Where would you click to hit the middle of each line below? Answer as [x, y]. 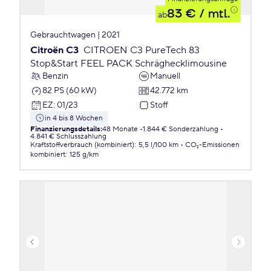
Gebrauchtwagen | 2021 [75, 35]
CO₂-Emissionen [212, 145]
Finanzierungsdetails [65, 129]
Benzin [55, 76]
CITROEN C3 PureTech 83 [142, 50]
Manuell [165, 76]
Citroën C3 [54, 50]
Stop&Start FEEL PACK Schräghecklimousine [129, 64]
